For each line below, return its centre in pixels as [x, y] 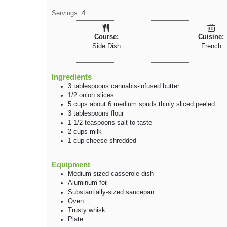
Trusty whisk [87, 211]
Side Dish [106, 46]
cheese [97, 141]
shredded [123, 141]
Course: [106, 37]
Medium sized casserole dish [111, 174]
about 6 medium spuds [123, 105]
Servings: [67, 13]
